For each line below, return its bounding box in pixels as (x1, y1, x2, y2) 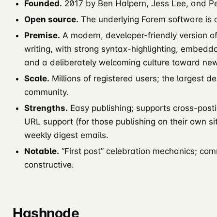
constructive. (24, 159, 74, 170)
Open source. (24, 14, 78, 24)
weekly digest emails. (24, 130, 108, 140)
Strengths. (24, 103, 68, 113)
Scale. (24, 73, 49, 83)
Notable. (24, 146, 59, 156)
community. (24, 87, 69, 97)
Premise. (24, 30, 60, 40)
